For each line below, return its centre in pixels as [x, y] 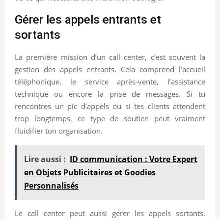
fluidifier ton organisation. [59, 130]
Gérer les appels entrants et [88, 19]
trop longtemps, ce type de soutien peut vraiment [110, 118]
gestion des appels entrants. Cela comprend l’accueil [110, 69]
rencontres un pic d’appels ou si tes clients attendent [110, 106]
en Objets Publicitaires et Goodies [90, 172]
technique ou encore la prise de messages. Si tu [110, 94]
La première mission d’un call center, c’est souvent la [110, 57]
